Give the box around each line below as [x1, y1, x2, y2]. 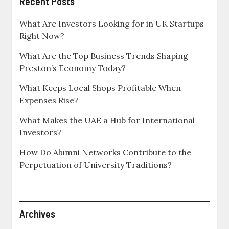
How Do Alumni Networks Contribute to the [19, 147, 192, 158]
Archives [19, 208, 56, 220]
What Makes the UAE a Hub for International [19, 115, 195, 126]
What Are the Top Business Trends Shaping [19, 51, 189, 61]
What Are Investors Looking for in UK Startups [19, 18, 204, 29]
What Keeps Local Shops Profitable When [19, 83, 181, 94]
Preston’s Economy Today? [19, 63, 126, 74]
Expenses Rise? [19, 95, 79, 106]
